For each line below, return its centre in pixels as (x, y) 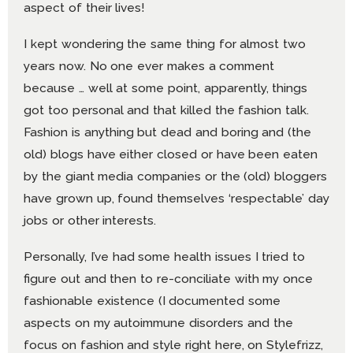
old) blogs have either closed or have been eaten (171, 154)
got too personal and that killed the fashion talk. (167, 110)
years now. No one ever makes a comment (149, 65)
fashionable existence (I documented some (152, 300)
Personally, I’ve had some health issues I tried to (165, 256)
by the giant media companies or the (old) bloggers (176, 176)
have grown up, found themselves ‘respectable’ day (176, 198)
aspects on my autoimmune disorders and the (158, 322)
